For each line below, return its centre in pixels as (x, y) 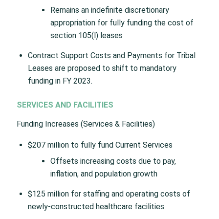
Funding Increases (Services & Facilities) (86, 124)
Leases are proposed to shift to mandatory (102, 68)
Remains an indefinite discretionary (109, 10)
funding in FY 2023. (60, 81)
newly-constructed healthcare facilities (96, 206)
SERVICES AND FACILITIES (65, 105)
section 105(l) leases (86, 35)
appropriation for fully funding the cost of (122, 22)
